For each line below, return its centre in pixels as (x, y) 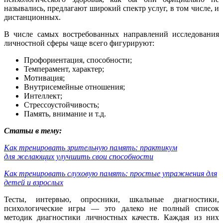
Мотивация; (44, 78)
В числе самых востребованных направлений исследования (111, 34)
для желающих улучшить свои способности (79, 157)
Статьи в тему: (33, 131)
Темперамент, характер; (64, 69)
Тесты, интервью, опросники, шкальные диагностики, (111, 200)
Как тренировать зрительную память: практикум (91, 148)
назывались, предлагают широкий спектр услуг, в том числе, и (111, 8)
